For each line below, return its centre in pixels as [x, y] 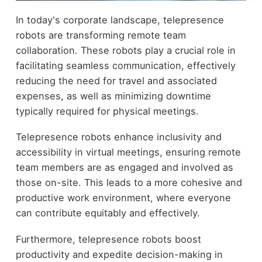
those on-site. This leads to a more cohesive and [129, 183]
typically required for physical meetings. [107, 111]
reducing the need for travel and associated [116, 80]
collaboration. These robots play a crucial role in [125, 50]
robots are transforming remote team [101, 35]
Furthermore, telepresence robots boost [108, 239]
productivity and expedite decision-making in [119, 255]
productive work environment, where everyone [123, 198]
